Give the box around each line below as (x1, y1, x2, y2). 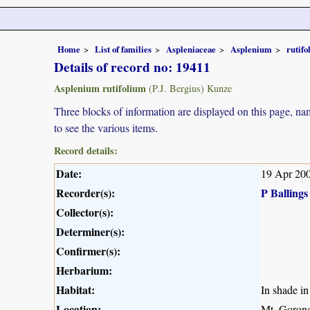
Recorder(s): (56, 184, 115, 201)
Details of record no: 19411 (54, 57, 210, 77)
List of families (95, 42, 152, 55)
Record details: (54, 143, 118, 158)
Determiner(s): (56, 223, 125, 239)
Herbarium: (56, 262, 112, 278)
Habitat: (56, 281, 95, 298)
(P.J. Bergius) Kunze (146, 81, 232, 95)
